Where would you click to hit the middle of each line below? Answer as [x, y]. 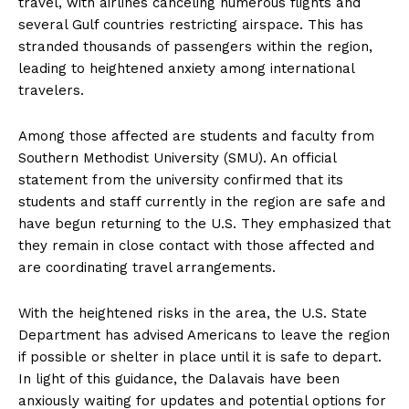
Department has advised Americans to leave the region [204, 336]
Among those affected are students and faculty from [196, 136]
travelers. [51, 91]
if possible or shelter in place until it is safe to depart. [200, 357]
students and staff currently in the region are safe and [202, 202]
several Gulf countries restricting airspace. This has [191, 25]
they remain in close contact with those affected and [196, 246]
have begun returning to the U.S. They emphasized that [204, 224]
